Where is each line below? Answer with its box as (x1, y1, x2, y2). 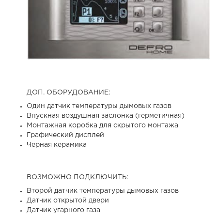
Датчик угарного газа (27, 207, 100, 213)
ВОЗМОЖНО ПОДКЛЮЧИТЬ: (27, 174, 128, 180)
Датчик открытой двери (27, 197, 109, 203)
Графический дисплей (27, 132, 104, 138)
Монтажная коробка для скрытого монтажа (27, 122, 178, 128)
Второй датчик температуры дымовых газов (27, 187, 179, 194)
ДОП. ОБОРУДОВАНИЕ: (27, 89, 110, 95)
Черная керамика (27, 141, 87, 148)
